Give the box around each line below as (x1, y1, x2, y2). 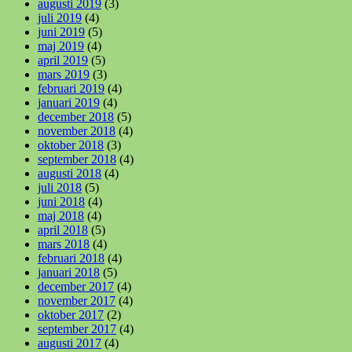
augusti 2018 (38, 166, 101, 180)
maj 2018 (38, 208, 84, 222)
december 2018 (38, 109, 114, 123)
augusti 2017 (38, 335, 101, 350)
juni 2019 (38, 24, 85, 38)
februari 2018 (38, 251, 104, 265)
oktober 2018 (38, 137, 104, 152)
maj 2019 (38, 38, 84, 53)
